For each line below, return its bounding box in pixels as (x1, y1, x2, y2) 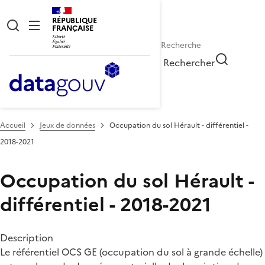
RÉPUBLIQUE (52, 15, 97, 26)
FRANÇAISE (52, 22, 93, 34)
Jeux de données (40, 119, 95, 131)
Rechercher (163, 55, 215, 70)
